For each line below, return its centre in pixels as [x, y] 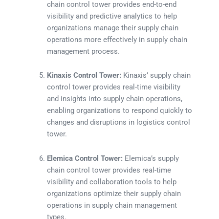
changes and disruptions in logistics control [119, 122]
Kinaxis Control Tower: [84, 76]
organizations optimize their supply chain [114, 193]
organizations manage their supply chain [113, 28]
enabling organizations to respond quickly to [120, 111]
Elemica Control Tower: [85, 158]
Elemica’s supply [151, 158]
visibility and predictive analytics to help [112, 16]
